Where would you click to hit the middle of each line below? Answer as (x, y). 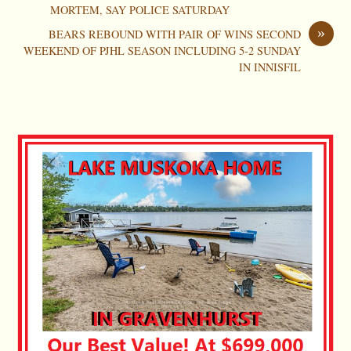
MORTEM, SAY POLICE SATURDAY (140, 10)
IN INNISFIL (270, 67)
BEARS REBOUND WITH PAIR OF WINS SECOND (174, 34)
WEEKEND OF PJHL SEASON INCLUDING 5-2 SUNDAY (162, 51)
